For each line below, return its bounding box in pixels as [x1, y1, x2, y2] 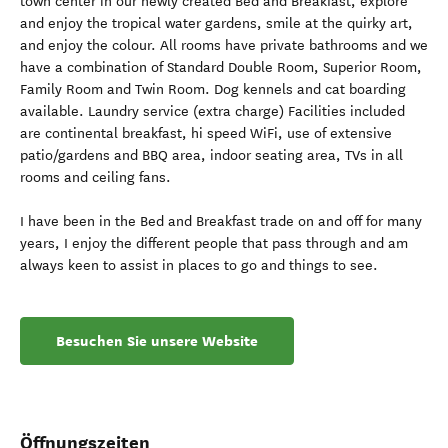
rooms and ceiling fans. [20, 169, 171, 186]
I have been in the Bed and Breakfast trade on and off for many [20, 213, 422, 230]
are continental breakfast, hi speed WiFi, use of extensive [20, 125, 392, 142]
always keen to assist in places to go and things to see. [20, 257, 378, 274]
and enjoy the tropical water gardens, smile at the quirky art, [20, 15, 413, 32]
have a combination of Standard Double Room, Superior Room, [20, 59, 422, 76]
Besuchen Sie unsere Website [56, 331, 258, 351]
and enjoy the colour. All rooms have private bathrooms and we [20, 37, 428, 54]
